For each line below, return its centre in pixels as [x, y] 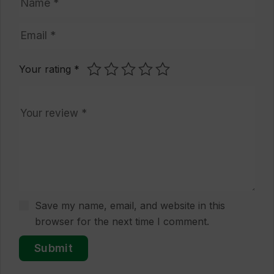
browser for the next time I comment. [122, 221]
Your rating [46, 69]
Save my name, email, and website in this [130, 205]
